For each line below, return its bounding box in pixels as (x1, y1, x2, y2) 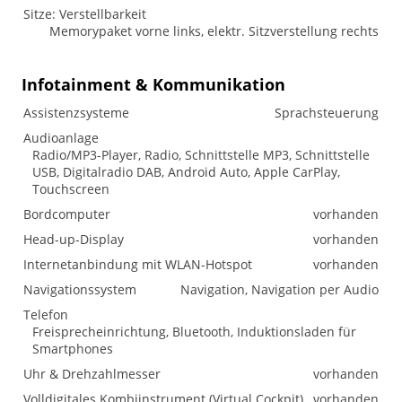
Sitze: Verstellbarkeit (23, 5, 146, 22)
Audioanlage (23, 129, 99, 146)
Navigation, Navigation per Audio (180, 281, 379, 298)
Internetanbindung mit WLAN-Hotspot (23, 256, 252, 273)
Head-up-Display (23, 231, 124, 248)
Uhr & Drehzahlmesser (23, 365, 161, 382)
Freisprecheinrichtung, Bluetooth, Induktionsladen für (32, 323, 356, 340)
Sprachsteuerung (275, 104, 379, 121)
